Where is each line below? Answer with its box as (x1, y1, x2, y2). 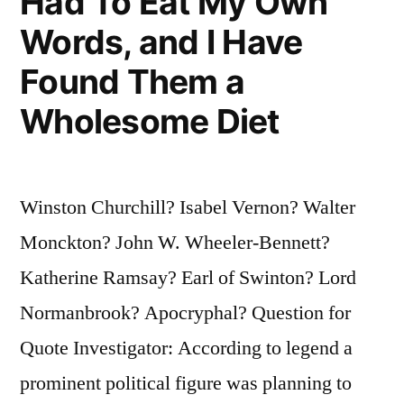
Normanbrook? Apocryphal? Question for (20, 299, 351, 326)
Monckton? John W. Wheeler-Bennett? (20, 229, 330, 255)
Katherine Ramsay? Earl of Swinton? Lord (20, 264, 356, 290)
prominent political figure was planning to (20, 370, 352, 396)
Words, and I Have (20, 21, 303, 62)
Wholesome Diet (20, 100, 280, 142)
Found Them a (20, 60, 245, 102)
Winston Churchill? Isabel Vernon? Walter (20, 194, 355, 220)
